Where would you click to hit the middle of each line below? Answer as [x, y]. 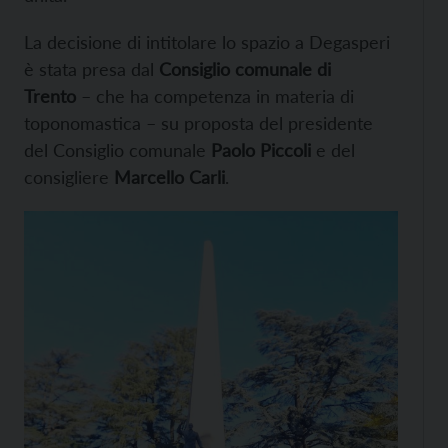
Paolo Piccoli [261, 149]
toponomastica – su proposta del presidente [198, 122]
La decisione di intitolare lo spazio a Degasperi [207, 41]
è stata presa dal [91, 68]
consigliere [69, 176]
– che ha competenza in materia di [215, 95]
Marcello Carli [169, 176]
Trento [50, 95]
